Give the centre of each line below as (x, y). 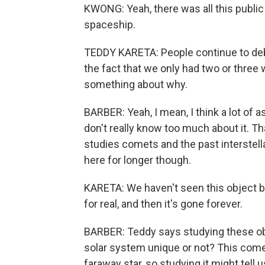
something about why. (136, 84)
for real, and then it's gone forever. (163, 204)
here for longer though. (138, 160)
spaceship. (110, 25)
